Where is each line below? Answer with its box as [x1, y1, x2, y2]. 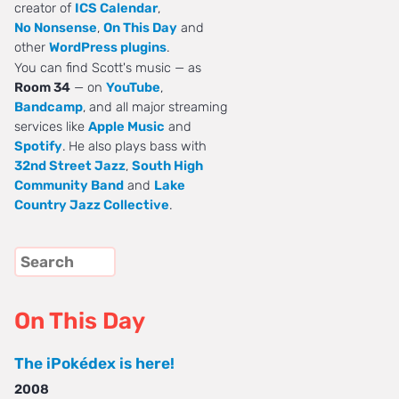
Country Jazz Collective [14, 197, 169, 214]
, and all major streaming [83, 99, 228, 116]
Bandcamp [14, 99, 83, 116]
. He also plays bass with [62, 138, 207, 155]
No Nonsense [14, 20, 97, 37]
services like [14, 118, 88, 135]
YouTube [106, 79, 160, 96]
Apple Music [88, 118, 165, 135]
